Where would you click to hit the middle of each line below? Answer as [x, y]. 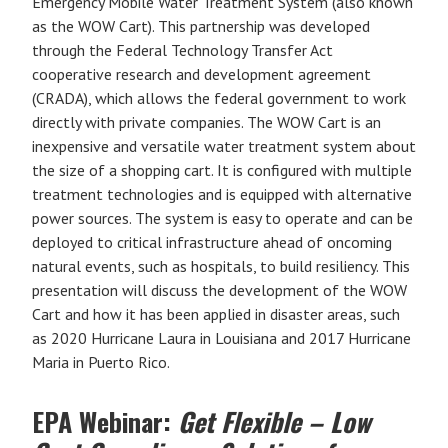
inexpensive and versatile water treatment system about [224, 146]
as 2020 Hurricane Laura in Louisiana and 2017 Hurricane [221, 338]
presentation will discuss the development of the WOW [219, 290]
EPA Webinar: [105, 421]
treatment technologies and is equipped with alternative [222, 194]
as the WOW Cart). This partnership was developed [201, 26]
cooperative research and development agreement [201, 74]
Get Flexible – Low [274, 421]
